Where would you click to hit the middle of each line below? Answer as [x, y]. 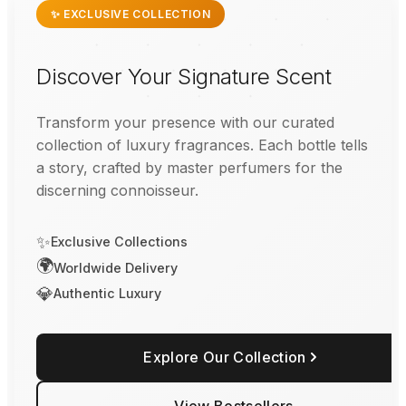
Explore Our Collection [225, 357]
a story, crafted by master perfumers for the [189, 167]
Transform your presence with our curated [185, 122]
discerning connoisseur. [117, 190]
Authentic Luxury [107, 294]
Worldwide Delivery [116, 267]
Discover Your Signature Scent [184, 76]
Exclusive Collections [119, 242]
